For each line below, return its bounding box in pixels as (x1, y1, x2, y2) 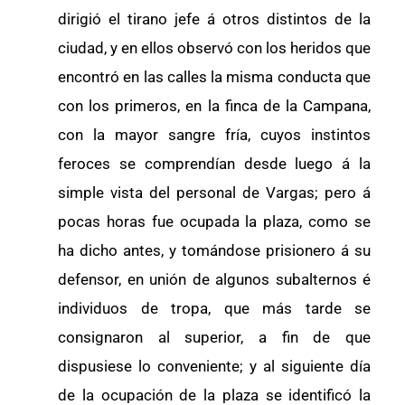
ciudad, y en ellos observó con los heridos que (58, 39, 371, 58)
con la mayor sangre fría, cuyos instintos (58, 126, 371, 145)
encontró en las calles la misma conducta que (58, 68, 371, 87)
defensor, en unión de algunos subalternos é (58, 270, 371, 289)
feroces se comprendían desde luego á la (58, 155, 371, 174)
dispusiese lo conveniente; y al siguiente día (58, 357, 371, 376)
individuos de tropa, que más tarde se (58, 299, 371, 318)
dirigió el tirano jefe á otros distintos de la (58, 10, 371, 29)
